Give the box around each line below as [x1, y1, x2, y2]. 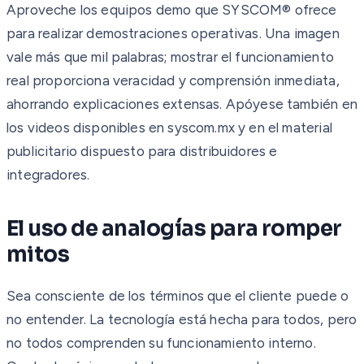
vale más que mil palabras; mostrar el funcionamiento [6, 48, 334, 65]
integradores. [6, 166, 90, 183]
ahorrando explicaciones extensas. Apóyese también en [6, 95, 357, 112]
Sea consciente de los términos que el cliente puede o [6, 287, 349, 304]
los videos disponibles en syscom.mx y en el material [6, 119, 332, 136]
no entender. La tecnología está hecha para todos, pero [6, 310, 357, 327]
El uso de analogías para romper [6, 214, 342, 242]
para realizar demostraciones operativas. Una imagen [6, 24, 340, 41]
